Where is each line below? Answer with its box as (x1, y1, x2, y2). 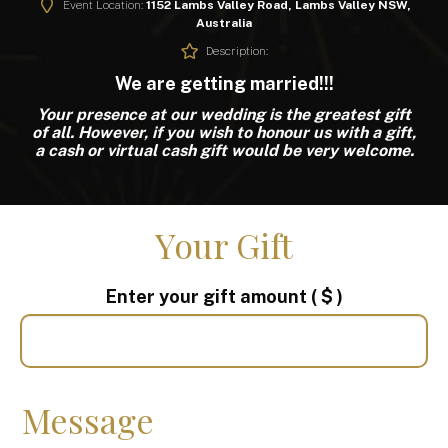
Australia (196, 15, 252, 30)
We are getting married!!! (114, 72, 334, 94)
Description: (206, 43, 268, 58)
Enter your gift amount (105, 285, 311, 307)
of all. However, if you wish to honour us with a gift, (32, 122, 416, 142)
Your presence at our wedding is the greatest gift (37, 104, 411, 124)
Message (22, 396, 154, 443)
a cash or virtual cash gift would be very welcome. (34, 140, 414, 160)
